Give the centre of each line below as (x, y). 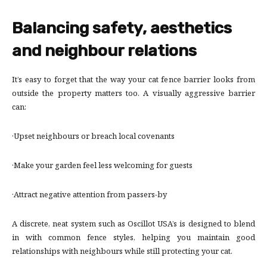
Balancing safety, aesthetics (122, 28)
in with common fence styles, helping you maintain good (133, 239)
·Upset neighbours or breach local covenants (93, 137)
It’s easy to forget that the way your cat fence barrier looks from (133, 81)
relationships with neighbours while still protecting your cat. (122, 252)
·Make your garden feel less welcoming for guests (102, 167)
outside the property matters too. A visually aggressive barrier (133, 94)
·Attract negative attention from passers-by (89, 196)
